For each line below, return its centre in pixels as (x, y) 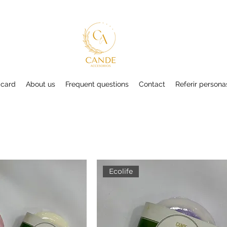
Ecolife (121, 172)
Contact (152, 84)
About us (41, 84)
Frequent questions (97, 84)
